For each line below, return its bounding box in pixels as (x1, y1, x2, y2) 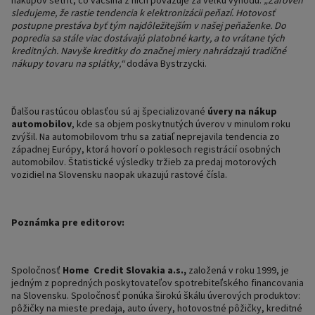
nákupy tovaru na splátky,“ (11, 57, 127, 70)
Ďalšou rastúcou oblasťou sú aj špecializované (11, 105, 207, 117)
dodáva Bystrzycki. (127, 57, 207, 70)
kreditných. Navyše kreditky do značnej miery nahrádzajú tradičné (11, 44, 286, 57)
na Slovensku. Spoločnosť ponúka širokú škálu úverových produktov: (11, 289, 300, 302)
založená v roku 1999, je (186, 264, 289, 276)
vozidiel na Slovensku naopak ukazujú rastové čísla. (11, 168, 227, 181)
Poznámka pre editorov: (11, 216, 124, 229)
